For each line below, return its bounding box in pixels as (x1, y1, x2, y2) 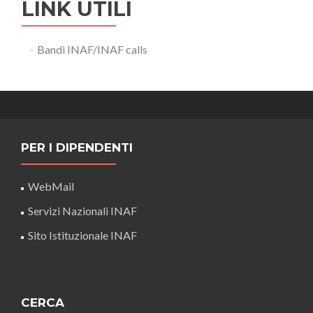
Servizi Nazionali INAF (28, 203, 137, 217)
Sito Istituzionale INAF (28, 228, 137, 242)
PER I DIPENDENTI (21, 140, 133, 154)
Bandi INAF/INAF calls (36, 42, 147, 56)
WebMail (28, 179, 76, 193)
